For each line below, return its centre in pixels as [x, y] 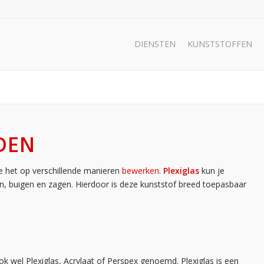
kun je [213, 171]
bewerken [141, 171]
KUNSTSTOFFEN [220, 44]
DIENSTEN [155, 44]
